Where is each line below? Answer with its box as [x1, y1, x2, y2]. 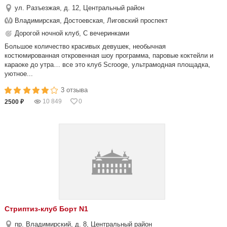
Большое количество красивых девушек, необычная [5, 43, 166, 50]
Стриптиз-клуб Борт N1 [5, 205, 88, 213]
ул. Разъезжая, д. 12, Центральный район [15, 4, 144, 12]
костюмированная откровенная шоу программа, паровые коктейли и [5, 52, 213, 59]
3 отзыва [61, 86, 88, 94]
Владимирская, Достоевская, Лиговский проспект [15, 17, 168, 24]
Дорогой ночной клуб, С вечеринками [15, 29, 129, 37]
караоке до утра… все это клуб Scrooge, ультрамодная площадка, [5, 61, 210, 68]
